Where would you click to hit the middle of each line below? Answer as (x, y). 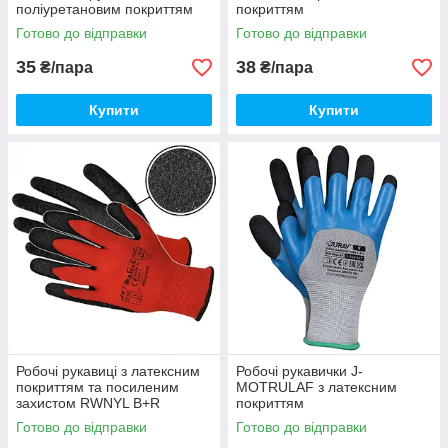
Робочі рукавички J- (299, 371)
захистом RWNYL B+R (88, 403)
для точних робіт (70, 25)
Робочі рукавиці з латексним (108, 371)
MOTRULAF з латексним (316, 387)
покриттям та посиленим (97, 387)
